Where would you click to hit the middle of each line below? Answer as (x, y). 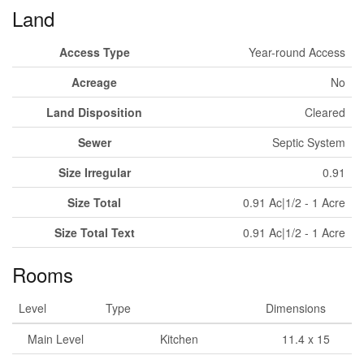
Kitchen (179, 339)
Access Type (94, 52)
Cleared (325, 112)
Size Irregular (94, 172)
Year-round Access (297, 52)
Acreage (94, 82)
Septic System (309, 142)
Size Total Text (94, 232)
